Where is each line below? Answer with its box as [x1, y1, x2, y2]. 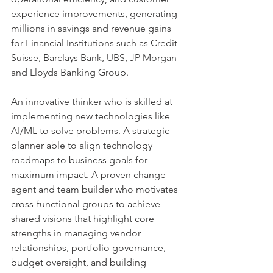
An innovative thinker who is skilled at [11, 96, 175, 107]
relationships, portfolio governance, [11, 242, 168, 253]
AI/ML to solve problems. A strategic [11, 125, 172, 136]
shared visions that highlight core [11, 213, 157, 224]
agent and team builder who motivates [11, 183, 180, 195]
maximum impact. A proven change [11, 169, 168, 180]
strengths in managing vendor [11, 227, 143, 239]
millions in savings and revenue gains [11, 23, 174, 34]
